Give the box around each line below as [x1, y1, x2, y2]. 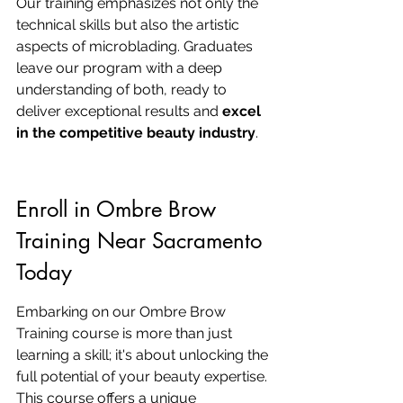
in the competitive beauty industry [16, 124, 255, 141]
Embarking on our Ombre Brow [16, 303, 229, 320]
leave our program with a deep [16, 59, 226, 76]
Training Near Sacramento [16, 227, 268, 255]
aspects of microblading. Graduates [16, 38, 256, 55]
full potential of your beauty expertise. [16, 368, 271, 385]
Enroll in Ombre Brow [16, 195, 222, 223]
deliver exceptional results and [16, 103, 222, 120]
